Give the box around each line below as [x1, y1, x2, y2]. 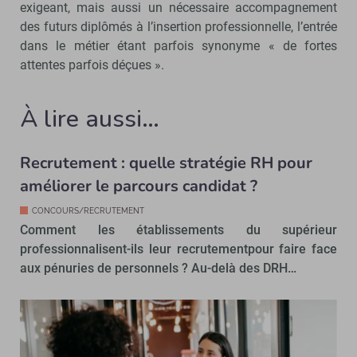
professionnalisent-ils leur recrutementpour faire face [20, 241, 337, 257]
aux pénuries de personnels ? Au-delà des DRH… [20, 261, 296, 276]
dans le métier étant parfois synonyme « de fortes [20, 38, 337, 53]
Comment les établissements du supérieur [20, 222, 337, 237]
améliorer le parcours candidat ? [20, 175, 257, 197]
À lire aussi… [20, 103, 159, 135]
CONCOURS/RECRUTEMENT [32, 206, 144, 215]
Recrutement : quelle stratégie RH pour [20, 152, 312, 174]
